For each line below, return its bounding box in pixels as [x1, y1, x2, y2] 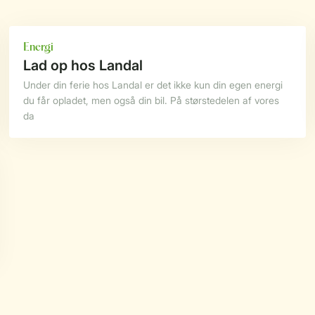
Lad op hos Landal [23, 57, 143, 74]
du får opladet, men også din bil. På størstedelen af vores [23, 94, 280, 106]
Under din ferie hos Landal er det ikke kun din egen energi [23, 79, 283, 91]
